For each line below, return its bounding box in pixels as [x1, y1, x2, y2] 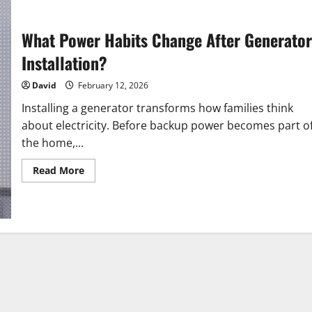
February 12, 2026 [75, 79, 148, 92]
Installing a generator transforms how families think [21, 100, 293, 116]
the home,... [21, 135, 84, 151]
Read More [32, 164, 84, 178]
